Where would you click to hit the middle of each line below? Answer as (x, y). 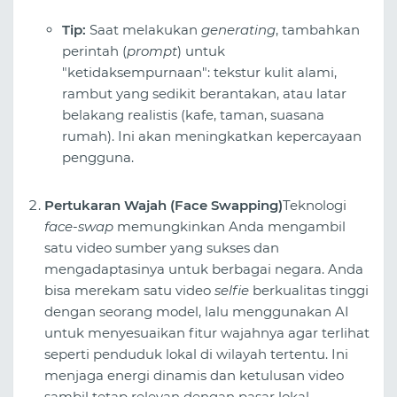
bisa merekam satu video (129, 290)
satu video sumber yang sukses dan (162, 247)
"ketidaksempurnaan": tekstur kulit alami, (199, 72)
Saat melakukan (144, 29)
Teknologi (315, 205)
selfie (232, 290)
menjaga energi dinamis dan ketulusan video (194, 375)
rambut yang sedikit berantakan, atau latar (204, 93)
